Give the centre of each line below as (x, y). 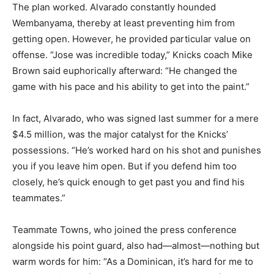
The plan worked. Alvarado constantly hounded (114, 7)
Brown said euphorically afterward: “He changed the (125, 71)
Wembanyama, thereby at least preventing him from (124, 23)
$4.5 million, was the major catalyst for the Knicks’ (120, 135)
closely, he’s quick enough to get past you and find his (128, 182)
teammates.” (39, 198)
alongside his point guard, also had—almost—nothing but (136, 246)
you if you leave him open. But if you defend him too (124, 166)
